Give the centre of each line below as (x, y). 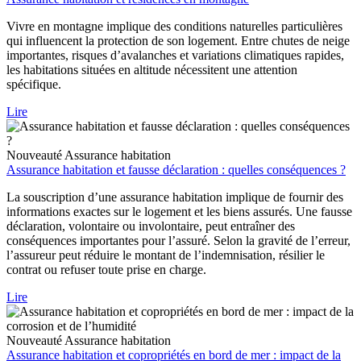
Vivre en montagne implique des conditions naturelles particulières (174, 27)
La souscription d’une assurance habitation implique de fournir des (175, 197)
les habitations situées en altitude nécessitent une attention (152, 70)
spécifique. (34, 85)
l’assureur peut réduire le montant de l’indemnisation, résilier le (166, 255)
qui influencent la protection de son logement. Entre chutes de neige (178, 41)
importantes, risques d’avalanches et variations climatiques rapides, (175, 56)
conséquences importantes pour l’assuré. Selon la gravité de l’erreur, (178, 241)
